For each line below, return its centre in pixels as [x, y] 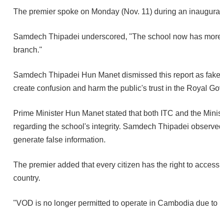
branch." [28, 50]
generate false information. [59, 139]
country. [27, 178]
